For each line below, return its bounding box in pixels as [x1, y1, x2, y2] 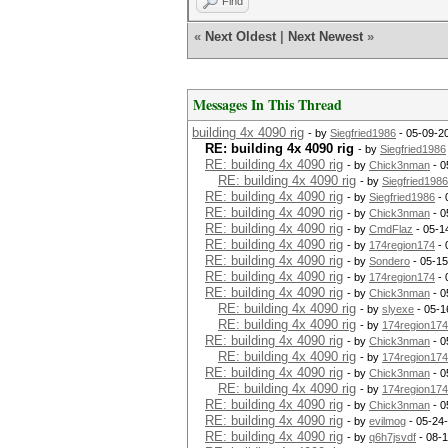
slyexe [382, 303, 414, 315]
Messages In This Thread [193, 94, 342, 115]
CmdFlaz [369, 223, 413, 235]
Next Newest [288, 29, 363, 44]
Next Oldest [205, 29, 276, 44]
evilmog [369, 415, 406, 427]
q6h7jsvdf [369, 431, 416, 443]
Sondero [369, 255, 410, 267]
